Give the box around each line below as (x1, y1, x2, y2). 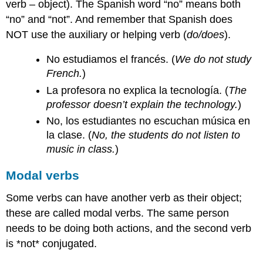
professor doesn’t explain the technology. (46, 98, 238, 110)
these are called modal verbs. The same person (6, 207, 230, 219)
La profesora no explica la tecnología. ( (46, 84, 229, 96)
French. (46, 68, 83, 80)
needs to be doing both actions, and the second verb (6, 222, 252, 234)
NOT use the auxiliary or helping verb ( (6, 28, 187, 41)
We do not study (175, 53, 252, 66)
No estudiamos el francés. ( (46, 53, 176, 66)
